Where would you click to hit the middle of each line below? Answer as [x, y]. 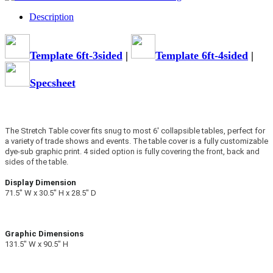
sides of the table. [37, 162]
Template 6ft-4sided [202, 55]
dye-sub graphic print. [44, 152]
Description [51, 16]
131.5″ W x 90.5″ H [37, 244]
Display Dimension [41, 183]
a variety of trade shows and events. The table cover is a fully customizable [136, 141]
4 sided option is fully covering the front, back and [172, 152]
